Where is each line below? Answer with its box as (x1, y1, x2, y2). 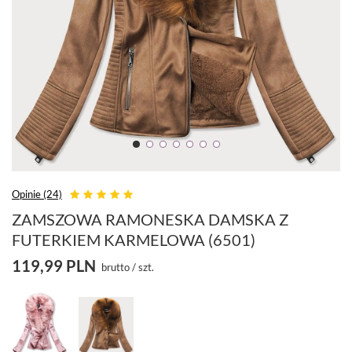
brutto (101, 261, 130, 274)
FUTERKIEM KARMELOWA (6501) (12, 230, 255, 250)
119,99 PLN (12, 256, 96, 276)
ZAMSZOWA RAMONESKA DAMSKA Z (12, 210, 288, 229)
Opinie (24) (12, 188, 62, 201)
